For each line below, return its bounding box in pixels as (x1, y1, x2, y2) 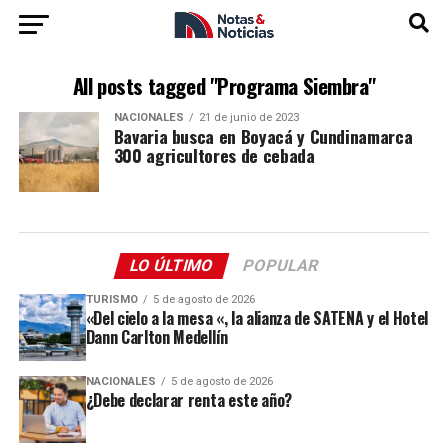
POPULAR (240, 256, 321, 275)
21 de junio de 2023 (198, 111, 299, 124)
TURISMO (85, 293, 138, 306)
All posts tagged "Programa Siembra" (72, 70, 376, 101)
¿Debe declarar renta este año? (85, 387, 293, 412)
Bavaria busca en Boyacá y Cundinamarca (113, 123, 413, 149)
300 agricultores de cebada (113, 142, 315, 168)
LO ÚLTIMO (127, 256, 216, 275)
